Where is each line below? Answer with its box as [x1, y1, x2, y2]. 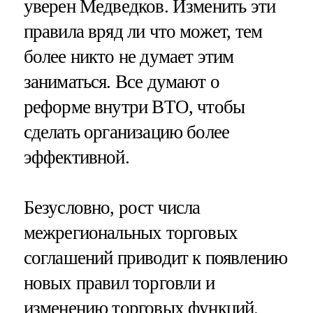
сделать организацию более [23, 121, 230, 143]
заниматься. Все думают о [23, 71, 220, 92]
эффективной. [23, 146, 129, 168]
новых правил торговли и [23, 272, 214, 293]
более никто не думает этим [23, 45, 234, 67]
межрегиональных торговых [23, 221, 238, 243]
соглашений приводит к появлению [23, 247, 288, 268]
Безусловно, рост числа [23, 196, 201, 218]
